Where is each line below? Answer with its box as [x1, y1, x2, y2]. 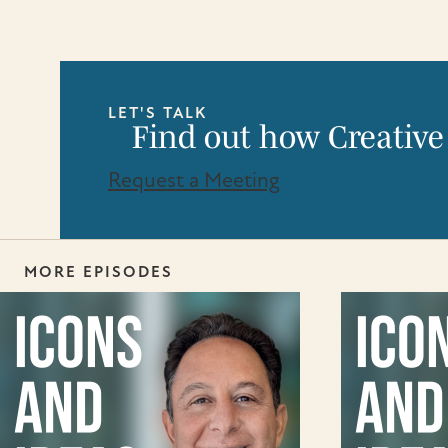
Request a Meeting [108, 167, 280, 193]
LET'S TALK [108, 103, 207, 123]
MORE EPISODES [24, 262, 173, 282]
